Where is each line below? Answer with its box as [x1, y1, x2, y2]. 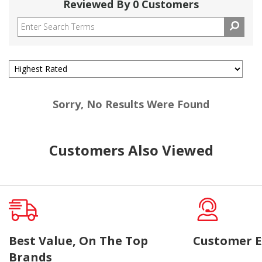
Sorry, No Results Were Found [53, 96, 209, 111]
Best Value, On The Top [9, 232, 148, 249]
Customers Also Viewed [49, 140, 213, 160]
